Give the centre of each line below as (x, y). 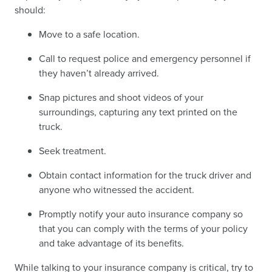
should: (31, 10)
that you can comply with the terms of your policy (143, 229)
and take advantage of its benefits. (111, 243)
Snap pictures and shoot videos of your (121, 97)
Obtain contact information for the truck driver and (145, 175)
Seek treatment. (73, 151)
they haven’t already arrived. (99, 73)
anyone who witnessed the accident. (117, 190)
